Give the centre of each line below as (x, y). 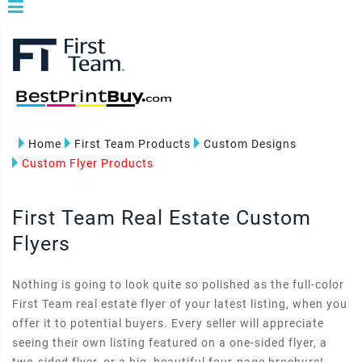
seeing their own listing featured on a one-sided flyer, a (170, 343)
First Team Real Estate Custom (162, 218)
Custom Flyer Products (88, 163)
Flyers (41, 244)
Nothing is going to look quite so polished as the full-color (178, 284)
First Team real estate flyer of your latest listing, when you (180, 304)
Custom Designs (250, 144)
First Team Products (133, 144)
